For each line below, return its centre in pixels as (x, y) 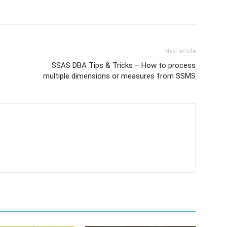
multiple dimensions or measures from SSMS (119, 76)
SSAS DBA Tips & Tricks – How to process (124, 65)
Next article (180, 51)
